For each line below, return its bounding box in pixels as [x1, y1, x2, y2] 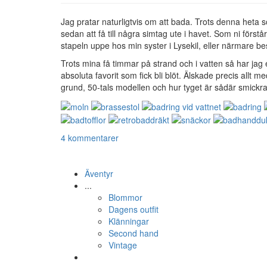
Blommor [108, 191, 142, 203]
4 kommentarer [61, 131, 119, 144]
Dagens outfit [108, 203, 159, 215]
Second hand [108, 226, 159, 239]
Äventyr [85, 167, 113, 179]
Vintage [108, 238, 137, 251]
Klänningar [108, 215, 149, 227]
